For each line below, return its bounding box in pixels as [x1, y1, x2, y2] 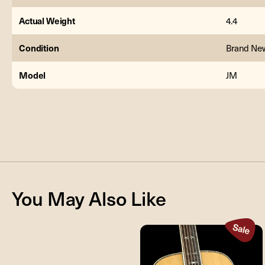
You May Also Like [12, 185, 166, 211]
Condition [19, 41, 59, 54]
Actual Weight [19, 14, 76, 27]
